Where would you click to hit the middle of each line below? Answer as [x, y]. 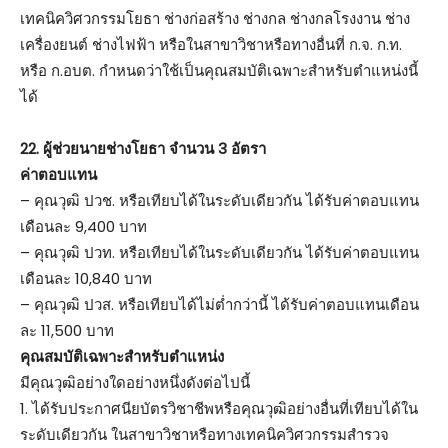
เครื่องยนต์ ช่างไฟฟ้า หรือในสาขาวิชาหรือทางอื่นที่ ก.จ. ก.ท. [211, 44]
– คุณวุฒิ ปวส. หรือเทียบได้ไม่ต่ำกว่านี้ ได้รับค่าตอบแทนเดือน [219, 304]
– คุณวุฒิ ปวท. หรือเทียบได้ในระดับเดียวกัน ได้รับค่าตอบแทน [219, 252]
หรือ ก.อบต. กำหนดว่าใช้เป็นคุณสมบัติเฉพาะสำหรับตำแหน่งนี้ [219, 70]
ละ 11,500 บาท [67, 330]
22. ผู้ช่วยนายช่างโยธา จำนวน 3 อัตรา [143, 148]
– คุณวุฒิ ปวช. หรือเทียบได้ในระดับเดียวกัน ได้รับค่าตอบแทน [219, 200]
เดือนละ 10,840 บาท [86, 278]
